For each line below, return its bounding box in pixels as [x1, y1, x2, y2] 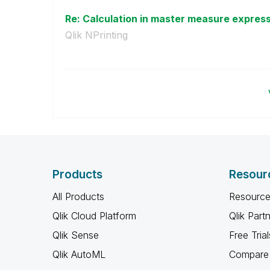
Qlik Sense [52, 229, 99, 241]
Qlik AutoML [52, 248, 105, 260]
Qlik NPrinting [65, 29, 128, 41]
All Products [52, 190, 104, 202]
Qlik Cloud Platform [52, 210, 136, 222]
